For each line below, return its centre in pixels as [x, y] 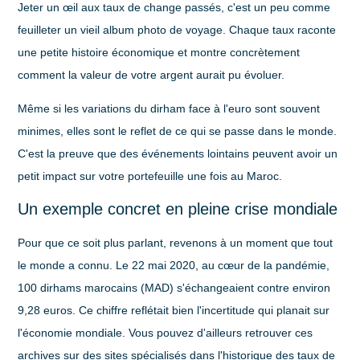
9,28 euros [45, 310]
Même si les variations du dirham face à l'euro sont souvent [169, 109]
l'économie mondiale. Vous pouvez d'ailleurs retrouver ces [166, 332]
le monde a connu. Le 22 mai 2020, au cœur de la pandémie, [174, 265]
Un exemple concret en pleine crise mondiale [178, 209]
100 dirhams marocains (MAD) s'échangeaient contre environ [174, 287]
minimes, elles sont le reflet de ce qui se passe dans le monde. [178, 131]
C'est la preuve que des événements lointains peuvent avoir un [178, 154]
